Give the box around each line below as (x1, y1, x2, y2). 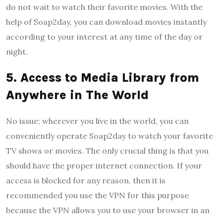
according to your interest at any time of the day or (6, 31, 203, 42)
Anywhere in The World (6, 87, 149, 102)
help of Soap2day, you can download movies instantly (6, 16, 207, 27)
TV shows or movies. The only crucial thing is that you (6, 145, 209, 156)
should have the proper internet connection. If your (6, 160, 202, 170)
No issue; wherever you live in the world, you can (6, 115, 189, 126)
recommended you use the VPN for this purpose (6, 190, 189, 200)
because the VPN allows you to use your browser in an (6, 205, 210, 215)
